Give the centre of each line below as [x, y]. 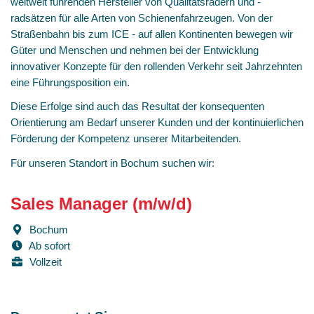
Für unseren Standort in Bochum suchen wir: [112, 163]
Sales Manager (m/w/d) [101, 204]
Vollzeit [44, 261]
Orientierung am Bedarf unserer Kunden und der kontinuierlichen [157, 123]
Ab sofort [48, 245]
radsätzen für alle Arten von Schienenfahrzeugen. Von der [142, 18]
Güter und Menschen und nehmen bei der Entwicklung [135, 50]
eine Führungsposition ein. [70, 82]
